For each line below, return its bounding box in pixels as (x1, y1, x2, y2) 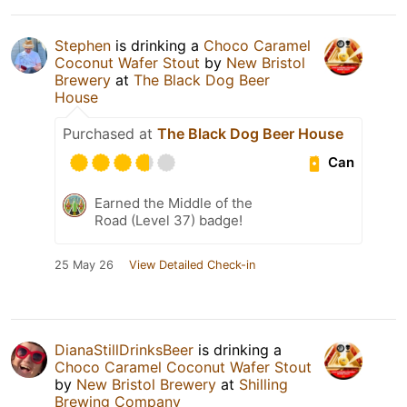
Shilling (239, 374, 288, 393)
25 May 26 (55, 257, 114, 272)
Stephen (55, 35, 111, 55)
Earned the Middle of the (94, 194, 253, 212)
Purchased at (63, 124, 157, 143)
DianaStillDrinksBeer (55, 340, 194, 359)
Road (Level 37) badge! (94, 211, 243, 229)
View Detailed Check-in (129, 257, 255, 272)
